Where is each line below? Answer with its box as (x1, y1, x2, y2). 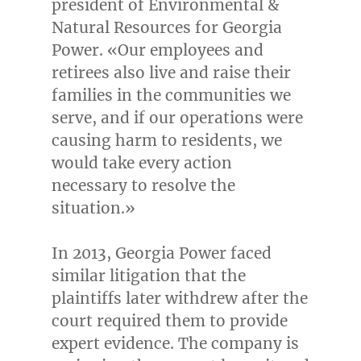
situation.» (51, 198, 135, 218)
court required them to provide (51, 311, 288, 331)
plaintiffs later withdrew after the (51, 288, 308, 309)
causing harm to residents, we (51, 131, 282, 151)
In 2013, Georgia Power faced (51, 243, 272, 263)
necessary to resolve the (51, 176, 235, 196)
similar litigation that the (51, 266, 246, 286)
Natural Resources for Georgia (51, 18, 282, 38)
